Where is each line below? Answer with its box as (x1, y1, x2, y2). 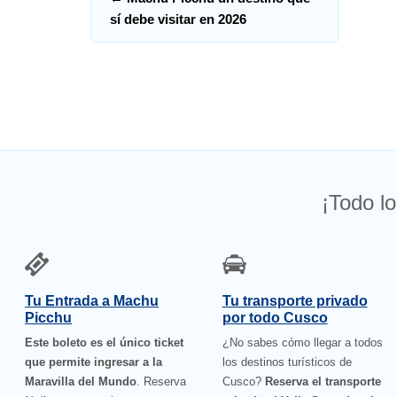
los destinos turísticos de (222, 355, 352, 370)
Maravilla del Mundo (25, 375, 137, 389)
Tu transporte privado (222, 293, 368, 309)
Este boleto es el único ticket (25, 336, 184, 350)
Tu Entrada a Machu (25, 293, 160, 309)
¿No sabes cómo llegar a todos (222, 336, 383, 350)
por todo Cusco (222, 310, 328, 326)
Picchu (25, 310, 73, 326)
